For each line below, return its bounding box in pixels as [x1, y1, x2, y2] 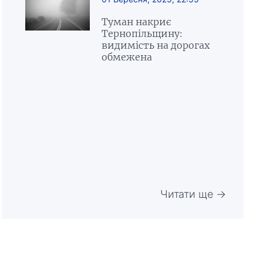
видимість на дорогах [101, 39, 210, 51]
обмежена [101, 51, 152, 63]
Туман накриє [101, 16, 171, 28]
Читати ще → [160, 188, 226, 200]
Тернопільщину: [101, 28, 182, 39]
